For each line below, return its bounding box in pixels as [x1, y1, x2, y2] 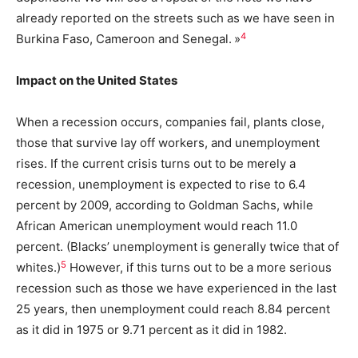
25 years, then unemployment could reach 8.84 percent [16, 301, 330, 317]
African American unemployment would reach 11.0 [16, 218, 297, 234]
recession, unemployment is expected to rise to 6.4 [16, 177, 306, 193]
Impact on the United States [16, 73, 177, 89]
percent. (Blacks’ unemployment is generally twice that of [16, 239, 339, 255]
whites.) [16, 260, 61, 276]
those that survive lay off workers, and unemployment [16, 135, 320, 151]
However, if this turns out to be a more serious [66, 260, 332, 276]
